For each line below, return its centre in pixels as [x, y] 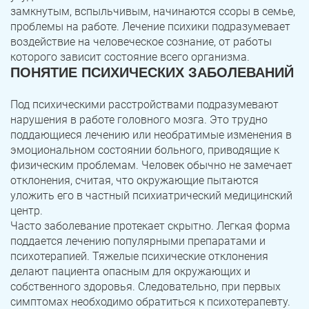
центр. [27, 211]
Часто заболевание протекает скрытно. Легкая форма [150, 226]
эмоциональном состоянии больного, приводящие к [145, 150]
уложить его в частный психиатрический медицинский [151, 196]
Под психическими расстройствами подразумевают [144, 105]
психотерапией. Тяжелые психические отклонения [139, 257]
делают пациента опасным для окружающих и [130, 272]
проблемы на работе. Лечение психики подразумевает [150, 27]
